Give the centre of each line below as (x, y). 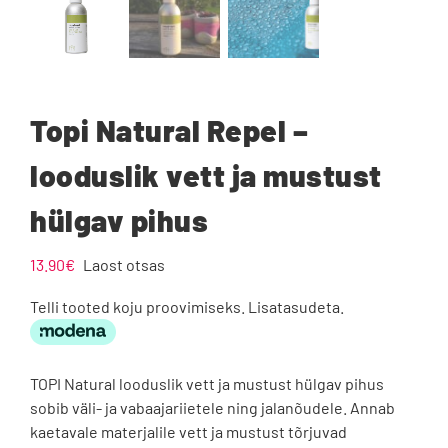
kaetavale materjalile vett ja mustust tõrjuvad (188, 431)
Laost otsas (124, 264)
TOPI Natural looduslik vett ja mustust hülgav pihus (207, 383)
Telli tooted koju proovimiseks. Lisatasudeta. (191, 306)
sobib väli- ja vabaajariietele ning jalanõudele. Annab (212, 407)
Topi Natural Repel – (169, 130)
